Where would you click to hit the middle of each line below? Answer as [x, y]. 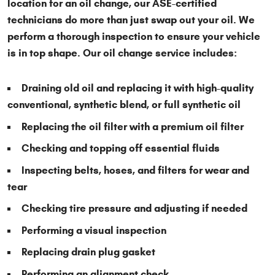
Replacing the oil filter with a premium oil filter [133, 126]
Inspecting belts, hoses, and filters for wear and [135, 170]
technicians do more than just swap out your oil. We [131, 20]
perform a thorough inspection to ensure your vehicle [134, 37]
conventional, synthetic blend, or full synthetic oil [124, 105]
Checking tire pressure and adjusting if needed [134, 209]
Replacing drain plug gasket [88, 252]
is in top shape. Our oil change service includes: [122, 53]
